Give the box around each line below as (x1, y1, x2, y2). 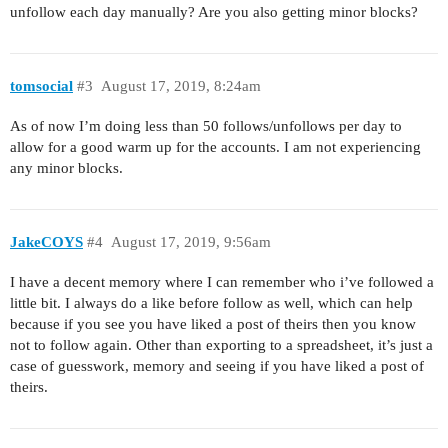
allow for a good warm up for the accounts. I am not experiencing (10, 138, 421, 155)
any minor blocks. (10, 159, 123, 176)
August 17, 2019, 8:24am (100, 78, 261, 95)
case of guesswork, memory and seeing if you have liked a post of (10, 358, 424, 375)
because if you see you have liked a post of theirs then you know (10, 316, 416, 333)
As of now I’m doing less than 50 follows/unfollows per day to (10, 117, 402, 134)
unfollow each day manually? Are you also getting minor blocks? (10, 3, 418, 20)
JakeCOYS (10, 234, 83, 251)
